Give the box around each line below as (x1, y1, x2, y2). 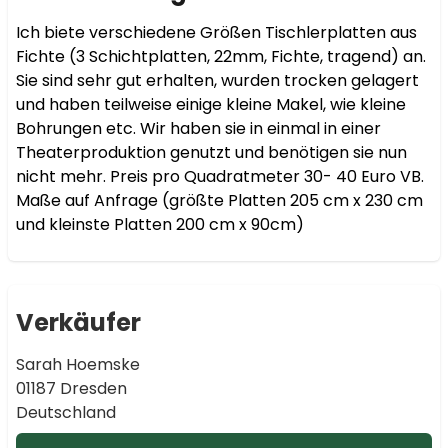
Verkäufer (16, 306, 141, 339)
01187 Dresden (16, 377, 127, 400)
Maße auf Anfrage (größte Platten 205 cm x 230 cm (16, 189, 423, 212)
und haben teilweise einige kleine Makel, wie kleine (16, 93, 406, 116)
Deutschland (16, 401, 116, 424)
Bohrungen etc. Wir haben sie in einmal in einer (16, 117, 381, 140)
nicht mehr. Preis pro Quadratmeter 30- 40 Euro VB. (16, 165, 428, 188)
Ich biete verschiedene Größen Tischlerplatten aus (16, 21, 417, 44)
